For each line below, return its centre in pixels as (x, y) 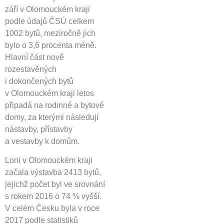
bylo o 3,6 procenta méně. (51, 45)
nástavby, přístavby (39, 129)
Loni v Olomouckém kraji (49, 160)
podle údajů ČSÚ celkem (49, 21)
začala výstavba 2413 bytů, (53, 172)
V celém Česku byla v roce (52, 208)
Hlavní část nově (34, 57)
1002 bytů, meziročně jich (50, 33)
